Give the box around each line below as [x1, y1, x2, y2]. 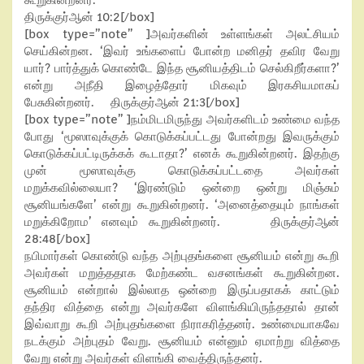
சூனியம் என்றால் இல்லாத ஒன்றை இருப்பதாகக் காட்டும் [24, 283, 340, 297]
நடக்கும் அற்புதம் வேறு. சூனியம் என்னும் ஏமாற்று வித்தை [24, 334, 340, 349]
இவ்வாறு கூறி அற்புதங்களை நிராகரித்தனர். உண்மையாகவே [24, 317, 340, 331]
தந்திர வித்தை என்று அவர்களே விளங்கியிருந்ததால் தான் [24, 300, 340, 314]
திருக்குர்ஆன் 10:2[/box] [24, 10, 154, 24]
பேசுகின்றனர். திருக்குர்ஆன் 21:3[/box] [24, 95, 240, 110]
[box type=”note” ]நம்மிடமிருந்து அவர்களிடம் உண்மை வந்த [24, 112, 340, 127]
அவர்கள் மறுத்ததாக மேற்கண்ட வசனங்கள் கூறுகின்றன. [24, 266, 340, 280]
